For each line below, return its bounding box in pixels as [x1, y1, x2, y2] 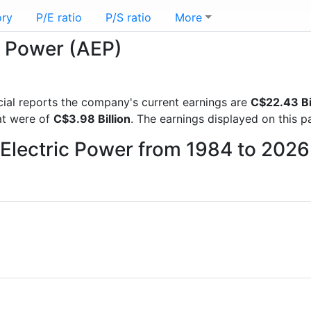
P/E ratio [36, 10, 82, 24]
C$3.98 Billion [53, 112, 131, 126]
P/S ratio [106, 10, 151, 24]
